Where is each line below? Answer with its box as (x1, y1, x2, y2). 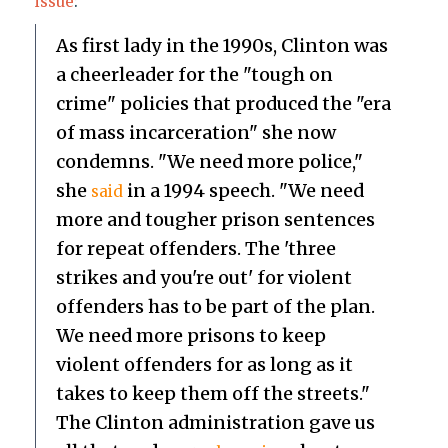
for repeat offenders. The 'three (55, 236, 336, 260)
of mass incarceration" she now (55, 120, 336, 144)
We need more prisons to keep (55, 323, 326, 347)
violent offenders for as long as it (55, 352, 353, 376)
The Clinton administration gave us (55, 410, 375, 434)
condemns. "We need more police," (55, 149, 363, 173)
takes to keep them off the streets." (55, 381, 370, 405)
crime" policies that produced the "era (55, 91, 391, 115)
